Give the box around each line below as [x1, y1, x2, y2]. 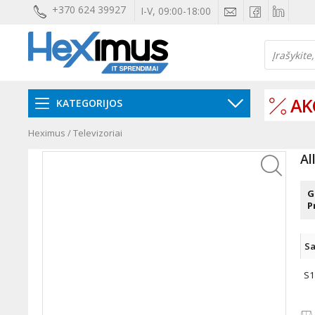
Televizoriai [73, 127, 122, 139]
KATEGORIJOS [56, 96, 122, 110]
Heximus [28, 127, 65, 139]
